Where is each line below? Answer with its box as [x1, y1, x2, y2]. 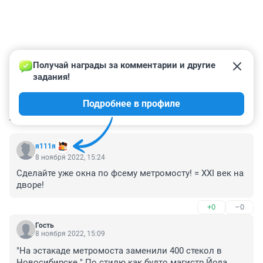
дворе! [16, 179, 44, 190]
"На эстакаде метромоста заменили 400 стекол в [16, 245, 222, 256]
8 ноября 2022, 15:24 [35, 153, 105, 161]
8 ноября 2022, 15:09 [35, 229, 105, 238]
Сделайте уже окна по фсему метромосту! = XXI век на [16, 167, 244, 178]
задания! [33, 71, 70, 82]
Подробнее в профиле [83, 97, 180, 109]
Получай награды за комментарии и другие [33, 59, 218, 70]
